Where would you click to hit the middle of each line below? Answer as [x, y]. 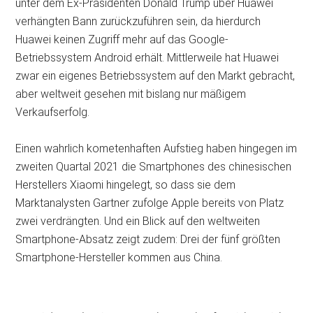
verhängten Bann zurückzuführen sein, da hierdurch [138, 22]
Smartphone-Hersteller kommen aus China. [122, 258]
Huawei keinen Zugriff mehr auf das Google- [122, 40]
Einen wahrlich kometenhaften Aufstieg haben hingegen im [156, 149]
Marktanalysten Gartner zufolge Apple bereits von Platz [150, 203]
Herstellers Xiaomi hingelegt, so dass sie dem [126, 185]
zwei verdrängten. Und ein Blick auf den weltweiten [138, 221]
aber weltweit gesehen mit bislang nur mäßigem [131, 94]
